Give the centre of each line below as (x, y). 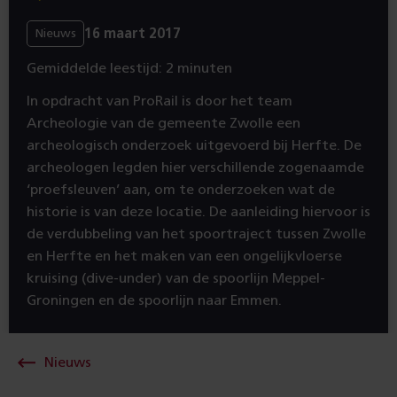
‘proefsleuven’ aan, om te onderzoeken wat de (181, 190)
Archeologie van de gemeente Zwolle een (163, 123)
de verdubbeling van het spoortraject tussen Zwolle (196, 234)
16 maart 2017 (132, 33)
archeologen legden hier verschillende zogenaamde (195, 167)
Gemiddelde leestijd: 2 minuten (129, 68)
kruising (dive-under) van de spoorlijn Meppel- (176, 278)
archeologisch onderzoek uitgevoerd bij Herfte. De (194, 145)
